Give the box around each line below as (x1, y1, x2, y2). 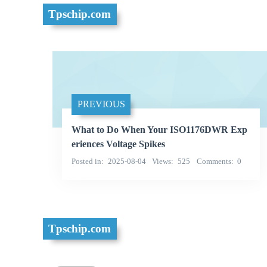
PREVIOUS (77, 99, 125, 110)
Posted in (72, 156, 101, 166)
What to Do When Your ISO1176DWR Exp (72, 124, 247, 135)
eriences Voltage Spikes (72, 138, 165, 149)
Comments (196, 156, 231, 166)
